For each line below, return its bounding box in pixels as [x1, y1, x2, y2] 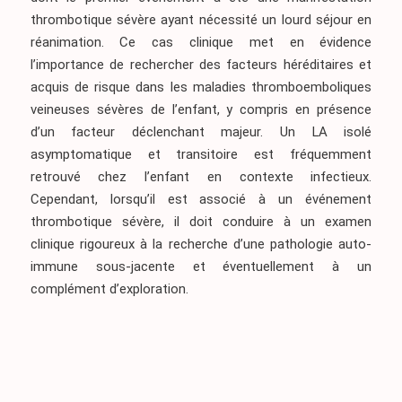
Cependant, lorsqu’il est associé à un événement [30, 190, 372, 207]
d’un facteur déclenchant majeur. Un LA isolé [30, 123, 372, 140]
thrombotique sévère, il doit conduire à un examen [30, 213, 372, 230]
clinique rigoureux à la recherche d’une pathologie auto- [30, 235, 372, 252]
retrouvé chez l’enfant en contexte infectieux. [30, 168, 372, 185]
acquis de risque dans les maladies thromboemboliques [30, 78, 372, 95]
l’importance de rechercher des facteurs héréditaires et [30, 56, 372, 73]
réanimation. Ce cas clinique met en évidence [30, 33, 372, 50]
